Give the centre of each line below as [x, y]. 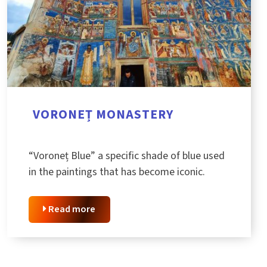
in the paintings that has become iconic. [117, 172]
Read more [71, 209]
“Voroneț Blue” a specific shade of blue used [127, 156]
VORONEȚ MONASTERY [103, 114]
